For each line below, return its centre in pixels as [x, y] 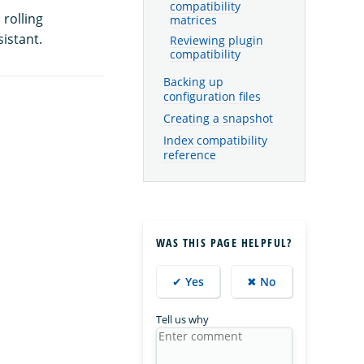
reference [190, 154]
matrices [193, 20]
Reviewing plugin [217, 41]
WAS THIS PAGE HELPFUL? [224, 243]
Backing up [193, 82]
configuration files [212, 97]
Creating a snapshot [218, 119]
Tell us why [182, 320]
